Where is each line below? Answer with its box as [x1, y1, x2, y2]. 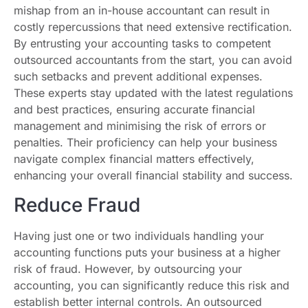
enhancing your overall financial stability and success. [14, 168, 293, 183]
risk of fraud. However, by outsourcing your [14, 261, 242, 276]
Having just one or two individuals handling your [14, 228, 264, 243]
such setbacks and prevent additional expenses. [14, 69, 263, 84]
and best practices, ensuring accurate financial [14, 102, 255, 117]
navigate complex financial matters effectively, [14, 152, 254, 166]
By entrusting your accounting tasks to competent [14, 36, 271, 51]
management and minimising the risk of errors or [14, 119, 266, 133]
